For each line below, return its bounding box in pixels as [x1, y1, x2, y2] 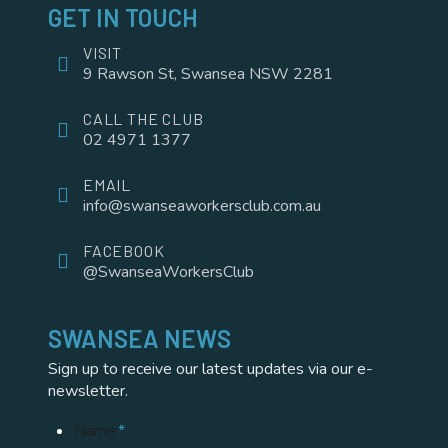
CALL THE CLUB [83, 108, 204, 128]
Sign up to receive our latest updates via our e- [48, 358, 373, 381]
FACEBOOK [83, 240, 165, 260]
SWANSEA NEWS [48, 324, 231, 354]
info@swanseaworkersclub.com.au [83, 195, 321, 218]
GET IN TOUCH [48, 2, 198, 32]
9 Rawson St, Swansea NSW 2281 [83, 63, 333, 86]
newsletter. [48, 380, 128, 403]
